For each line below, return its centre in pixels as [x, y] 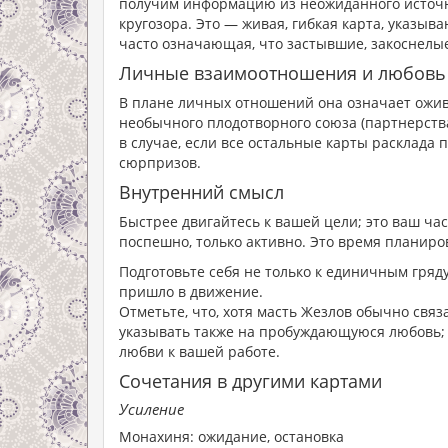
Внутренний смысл [201, 192]
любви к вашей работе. [201, 351]
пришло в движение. [193, 291]
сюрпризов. [160, 162]
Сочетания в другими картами [250, 381]
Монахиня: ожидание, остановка [233, 436]
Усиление [151, 409]
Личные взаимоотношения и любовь [282, 73]
